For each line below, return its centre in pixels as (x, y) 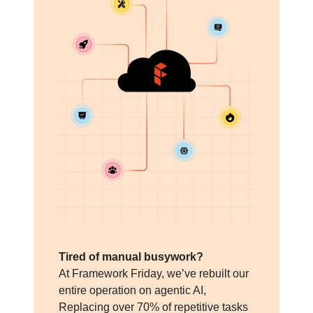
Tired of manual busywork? (131, 257)
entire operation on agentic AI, (132, 291)
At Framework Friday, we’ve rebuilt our (154, 274)
